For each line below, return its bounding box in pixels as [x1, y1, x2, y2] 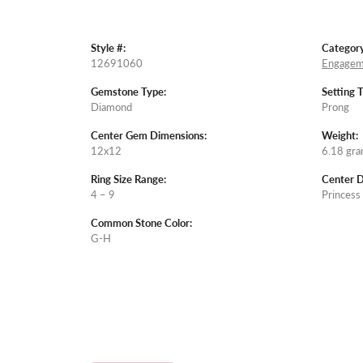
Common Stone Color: [91, 216, 192, 231]
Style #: [91, 41, 126, 56]
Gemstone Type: [91, 84, 166, 100]
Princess [322, 187, 361, 203]
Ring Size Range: [91, 172, 166, 187]
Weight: [322, 128, 358, 143]
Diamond [91, 100, 132, 115]
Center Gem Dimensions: [91, 128, 207, 143]
